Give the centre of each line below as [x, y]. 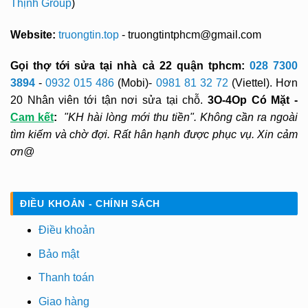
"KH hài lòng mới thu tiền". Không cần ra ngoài [179, 118]
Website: [34, 34]
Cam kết [32, 118]
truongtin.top [89, 34]
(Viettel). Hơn [263, 83]
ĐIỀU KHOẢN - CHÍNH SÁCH [90, 204]
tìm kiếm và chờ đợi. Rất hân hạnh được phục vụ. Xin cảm [154, 135]
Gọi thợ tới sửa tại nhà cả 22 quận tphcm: [130, 66]
